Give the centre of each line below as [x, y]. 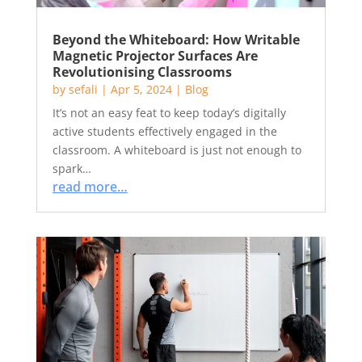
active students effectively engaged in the [164, 131]
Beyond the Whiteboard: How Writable [176, 40]
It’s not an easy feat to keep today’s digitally [169, 113]
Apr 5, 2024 [141, 89]
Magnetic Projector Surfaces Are [155, 56]
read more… [90, 187]
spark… [72, 168]
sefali [83, 89]
